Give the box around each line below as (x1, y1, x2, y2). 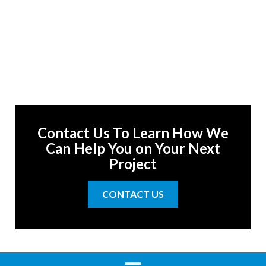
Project (109, 155, 157, 173)
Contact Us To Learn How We (37, 124, 229, 142)
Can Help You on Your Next (46, 140, 220, 157)
